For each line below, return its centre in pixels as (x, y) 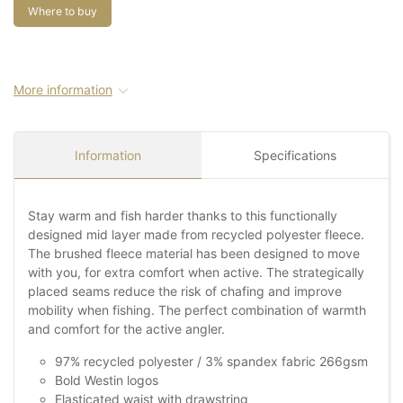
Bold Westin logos (107, 381)
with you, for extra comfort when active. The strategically (196, 273)
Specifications (295, 156)
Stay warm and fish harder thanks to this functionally (183, 216)
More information (63, 90)
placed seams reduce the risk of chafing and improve (185, 291)
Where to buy (63, 12)
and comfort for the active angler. (126, 329)
